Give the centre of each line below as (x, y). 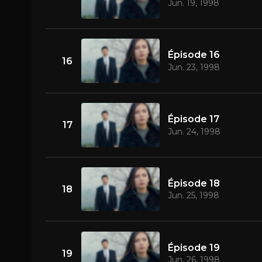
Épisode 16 (194, 55)
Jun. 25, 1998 (193, 196)
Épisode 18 (194, 183)
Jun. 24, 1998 (194, 131)
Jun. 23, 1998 (194, 67)
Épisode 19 (194, 247)
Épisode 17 (193, 119)
